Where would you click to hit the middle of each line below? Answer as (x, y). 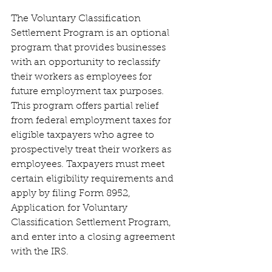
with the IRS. (40, 252)
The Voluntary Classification (77, 19)
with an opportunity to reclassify (87, 63)
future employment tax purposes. (89, 92)
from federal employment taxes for (92, 121)
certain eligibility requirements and (93, 179)
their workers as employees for (83, 77)
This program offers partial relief (86, 106)
